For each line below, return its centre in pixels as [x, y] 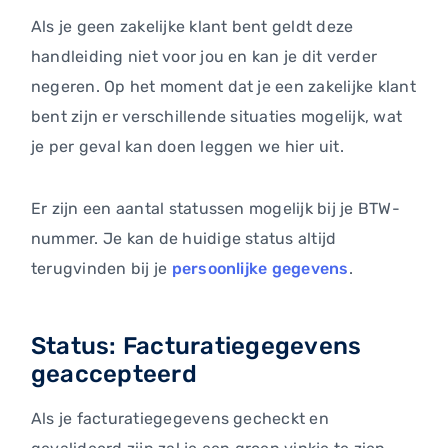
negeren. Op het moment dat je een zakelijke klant [223, 87]
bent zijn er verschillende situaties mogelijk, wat [216, 117]
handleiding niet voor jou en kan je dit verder [204, 57]
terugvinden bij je [101, 269]
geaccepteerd [114, 374]
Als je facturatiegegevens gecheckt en [180, 419]
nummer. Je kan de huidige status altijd [184, 239]
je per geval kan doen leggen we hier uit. [187, 147]
